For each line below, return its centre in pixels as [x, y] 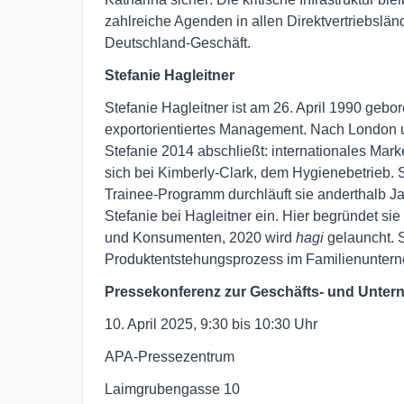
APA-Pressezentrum [170, 357]
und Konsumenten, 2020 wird [200, 238]
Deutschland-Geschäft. [178, 43]
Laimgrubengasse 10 [172, 390]
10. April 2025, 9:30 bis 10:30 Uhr [211, 325]
